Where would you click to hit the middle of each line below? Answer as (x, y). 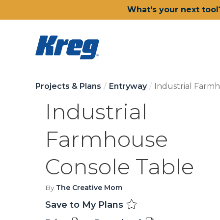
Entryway (128, 86)
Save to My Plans (85, 205)
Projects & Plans (68, 86)
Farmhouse (107, 139)
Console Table (120, 166)
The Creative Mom (89, 188)
